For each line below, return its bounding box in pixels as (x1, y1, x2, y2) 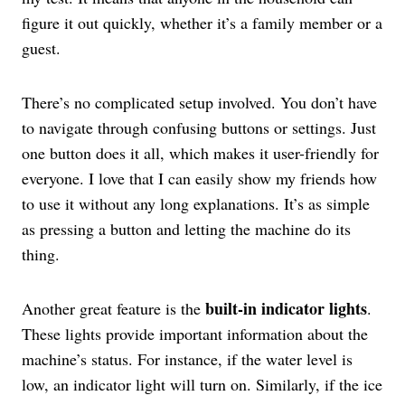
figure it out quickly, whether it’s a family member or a (22, 12, 382, 34)
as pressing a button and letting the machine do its (22, 218, 351, 240)
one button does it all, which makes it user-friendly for (22, 142, 379, 165)
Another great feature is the (22, 297, 205, 320)
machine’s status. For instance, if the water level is (22, 348, 353, 371)
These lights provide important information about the (22, 323, 368, 345)
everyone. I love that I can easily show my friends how (22, 167, 377, 190)
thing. (22, 243, 60, 266)
